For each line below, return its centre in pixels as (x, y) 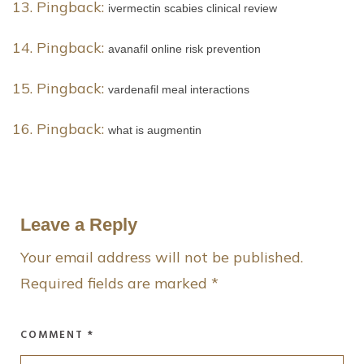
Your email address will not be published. (162, 258)
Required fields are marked (116, 284)
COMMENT (54, 336)
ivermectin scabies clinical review (193, 9)
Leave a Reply (79, 225)
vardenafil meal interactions (179, 90)
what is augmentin (155, 130)
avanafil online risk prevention (184, 49)
